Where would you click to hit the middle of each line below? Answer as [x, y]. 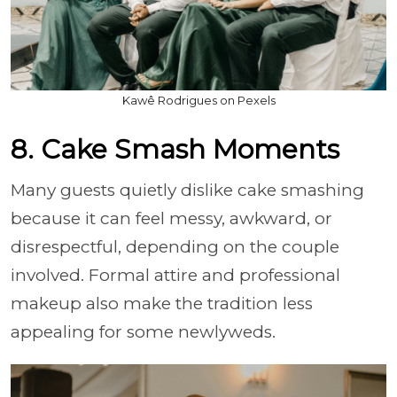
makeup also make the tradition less [162, 304]
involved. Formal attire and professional [175, 275]
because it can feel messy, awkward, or [171, 218]
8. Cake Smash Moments [175, 149]
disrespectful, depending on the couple [175, 247]
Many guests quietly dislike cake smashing [187, 190]
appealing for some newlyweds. [145, 332]
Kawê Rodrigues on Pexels [198, 100]
